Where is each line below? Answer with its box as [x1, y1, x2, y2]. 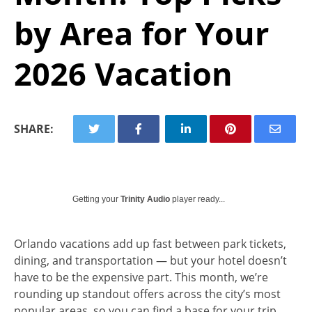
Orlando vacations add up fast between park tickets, [14, 236, 286, 251]
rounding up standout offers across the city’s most [14, 286, 281, 302]
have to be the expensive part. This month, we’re [14, 270, 268, 285]
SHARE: [14, 121, 54, 136]
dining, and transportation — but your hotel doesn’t [14, 253, 287, 268]
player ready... [170, 194, 225, 204]
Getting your [72, 194, 120, 204]
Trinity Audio [120, 194, 170, 204]
